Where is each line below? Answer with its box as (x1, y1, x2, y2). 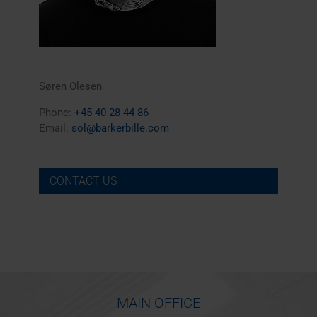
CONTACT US (50, 173, 117, 188)
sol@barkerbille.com (71, 121, 169, 134)
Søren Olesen (39, 79, 102, 93)
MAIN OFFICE (117, 294, 200, 312)
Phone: (39, 105, 74, 119)
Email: (39, 121, 71, 134)
